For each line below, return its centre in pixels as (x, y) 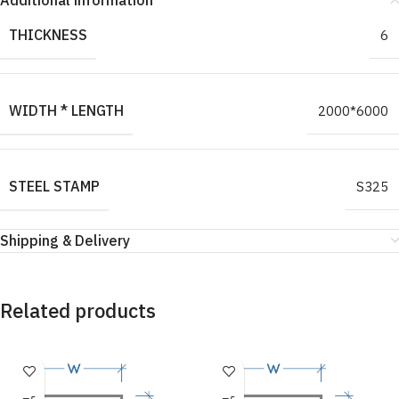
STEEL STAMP (54, 186)
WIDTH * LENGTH (66, 110)
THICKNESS (48, 35)
